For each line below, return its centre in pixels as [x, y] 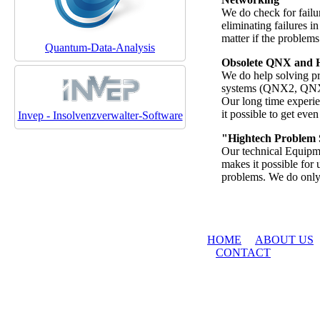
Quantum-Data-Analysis [100, 47]
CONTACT [243, 252]
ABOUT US [284, 240]
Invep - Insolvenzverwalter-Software [100, 116]
